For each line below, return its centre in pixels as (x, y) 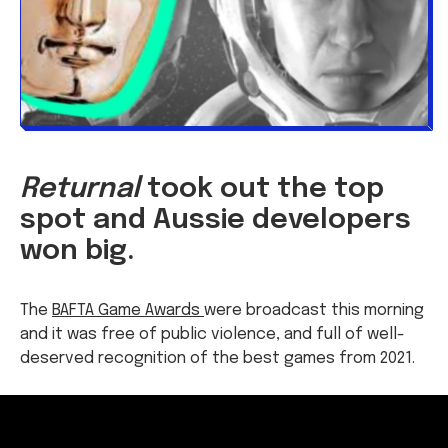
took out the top (265, 189)
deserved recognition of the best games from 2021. (217, 358)
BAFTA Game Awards (128, 310)
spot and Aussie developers (215, 220)
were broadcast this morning (314, 310)
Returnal (83, 189)
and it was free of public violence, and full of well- (212, 334)
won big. (77, 251)
